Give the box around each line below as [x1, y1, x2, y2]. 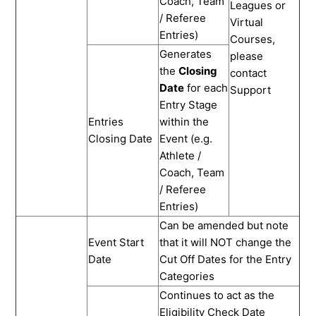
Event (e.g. [159, 131, 213, 145]
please [230, 49, 264, 63]
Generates [159, 47, 212, 61]
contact [230, 66, 267, 80]
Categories [159, 269, 215, 283]
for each [184, 80, 229, 95]
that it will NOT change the [159, 235, 292, 249]
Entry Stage [159, 97, 218, 111]
